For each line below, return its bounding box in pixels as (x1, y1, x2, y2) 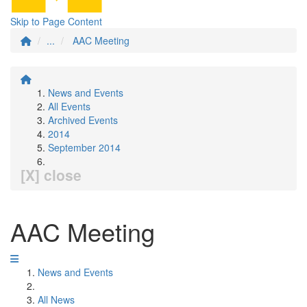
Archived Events (48, 113, 118, 127)
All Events (48, 99, 90, 113)
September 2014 (48, 140, 121, 154)
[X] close (21, 164, 82, 185)
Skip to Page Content (10, 14, 102, 28)
